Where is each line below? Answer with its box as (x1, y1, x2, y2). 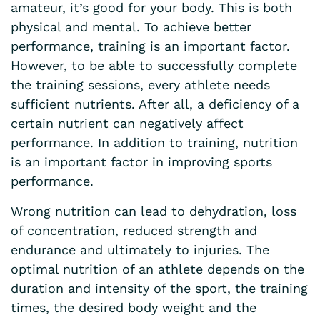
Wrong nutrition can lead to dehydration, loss (11, 203, 296, 219)
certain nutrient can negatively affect (11, 115, 244, 131)
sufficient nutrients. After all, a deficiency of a (11, 96, 299, 111)
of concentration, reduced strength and (11, 222, 257, 238)
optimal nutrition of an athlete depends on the (11, 261, 304, 276)
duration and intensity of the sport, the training (11, 280, 308, 296)
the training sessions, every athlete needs (11, 76, 270, 92)
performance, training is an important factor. (11, 38, 290, 54)
